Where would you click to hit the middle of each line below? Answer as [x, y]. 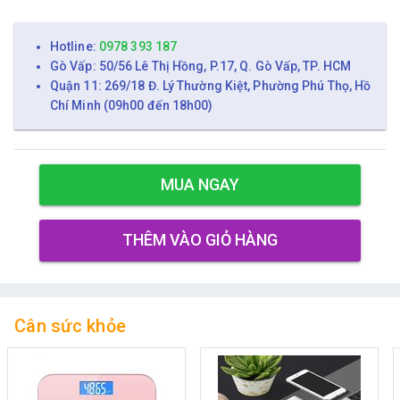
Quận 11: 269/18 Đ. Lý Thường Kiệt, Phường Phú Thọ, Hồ [211, 85]
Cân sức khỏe [70, 325]
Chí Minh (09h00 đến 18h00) [132, 105]
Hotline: [75, 46]
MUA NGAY [200, 185]
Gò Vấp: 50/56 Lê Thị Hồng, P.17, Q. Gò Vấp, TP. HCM [201, 66]
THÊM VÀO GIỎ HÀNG [200, 240]
